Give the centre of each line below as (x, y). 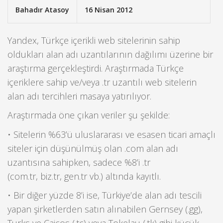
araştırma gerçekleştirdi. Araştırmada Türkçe (96, 68)
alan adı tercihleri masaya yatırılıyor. (79, 96)
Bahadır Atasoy (42, 10)
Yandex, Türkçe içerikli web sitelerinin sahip (94, 40)
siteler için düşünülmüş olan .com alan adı (93, 148)
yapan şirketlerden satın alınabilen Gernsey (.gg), (105, 209)
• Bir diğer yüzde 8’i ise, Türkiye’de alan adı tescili (105, 195)
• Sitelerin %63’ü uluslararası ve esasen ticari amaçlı (111, 134)
